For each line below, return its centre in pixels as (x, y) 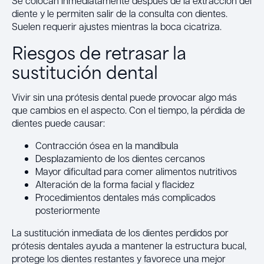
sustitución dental (85, 71)
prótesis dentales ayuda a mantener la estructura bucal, (129, 245)
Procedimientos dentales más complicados (126, 197)
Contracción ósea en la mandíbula (107, 145)
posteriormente (68, 210)
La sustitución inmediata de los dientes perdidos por (120, 232)
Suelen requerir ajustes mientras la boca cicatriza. (117, 26)
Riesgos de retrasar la (99, 52)
